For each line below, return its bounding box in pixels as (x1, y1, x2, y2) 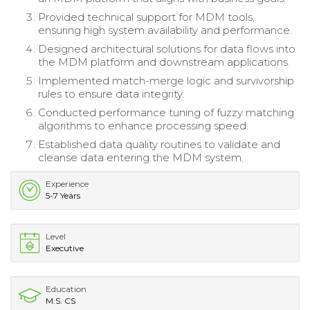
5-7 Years (46, 190, 80, 201)
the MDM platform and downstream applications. (38, 55, 290, 69)
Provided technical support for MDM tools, (38, 10, 255, 24)
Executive (46, 242, 84, 253)
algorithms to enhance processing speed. (38, 118, 248, 132)
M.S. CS (46, 295, 75, 306)
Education (46, 283, 86, 294)
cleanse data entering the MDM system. (38, 150, 244, 164)
